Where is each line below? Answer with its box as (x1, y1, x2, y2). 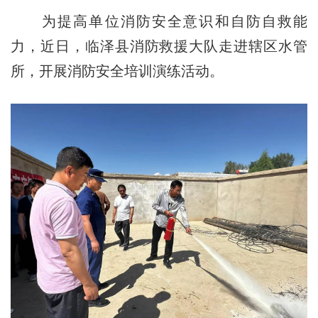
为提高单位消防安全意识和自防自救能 (10, 13, 308, 29)
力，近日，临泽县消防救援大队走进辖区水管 (10, 38, 308, 54)
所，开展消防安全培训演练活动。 (10, 62, 224, 79)
